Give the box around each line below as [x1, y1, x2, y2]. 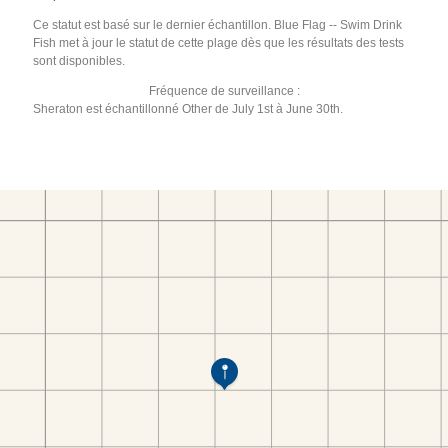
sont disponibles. [33, 53, 126, 68]
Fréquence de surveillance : [148, 83, 300, 98]
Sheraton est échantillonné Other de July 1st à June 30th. [33, 101, 344, 116]
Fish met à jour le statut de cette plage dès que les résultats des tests [33, 35, 405, 50]
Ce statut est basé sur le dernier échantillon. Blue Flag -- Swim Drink [33, 17, 403, 32]
